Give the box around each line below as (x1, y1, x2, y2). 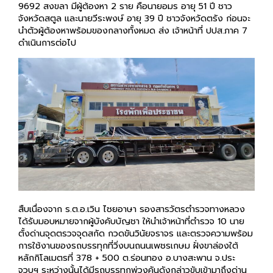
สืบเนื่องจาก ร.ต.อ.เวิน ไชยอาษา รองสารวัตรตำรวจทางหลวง (18, 202, 245, 216)
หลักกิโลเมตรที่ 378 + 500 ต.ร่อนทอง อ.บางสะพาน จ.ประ (18, 250, 235, 264)
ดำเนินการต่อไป (18, 36, 76, 50)
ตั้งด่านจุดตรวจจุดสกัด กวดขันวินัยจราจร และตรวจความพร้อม (18, 226, 253, 240)
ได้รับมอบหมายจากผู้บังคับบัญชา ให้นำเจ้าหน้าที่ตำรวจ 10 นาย (18, 214, 244, 228)
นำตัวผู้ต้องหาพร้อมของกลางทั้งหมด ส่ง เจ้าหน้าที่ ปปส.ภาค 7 (18, 24, 247, 38)
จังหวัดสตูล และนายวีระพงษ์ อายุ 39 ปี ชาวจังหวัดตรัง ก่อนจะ (18, 12, 250, 26)
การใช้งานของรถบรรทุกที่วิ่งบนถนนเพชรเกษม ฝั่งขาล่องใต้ (18, 238, 238, 252)
